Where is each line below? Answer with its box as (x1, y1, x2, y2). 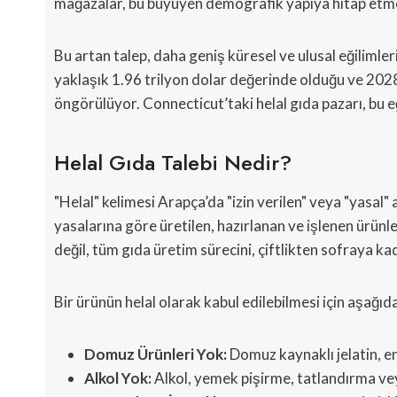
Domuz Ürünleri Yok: (84, 345, 227, 364)
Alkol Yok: (84, 369, 152, 388)
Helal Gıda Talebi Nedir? (54, 147, 292, 179)
